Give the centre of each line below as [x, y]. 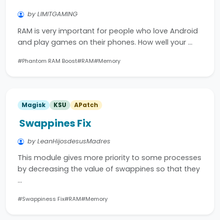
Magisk [34, 105]
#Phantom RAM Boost [47, 61]
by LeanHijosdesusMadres [69, 141]
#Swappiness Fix [41, 199]
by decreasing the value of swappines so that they [109, 169]
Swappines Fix [55, 123]
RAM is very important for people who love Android [108, 31]
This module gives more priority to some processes [110, 158]
